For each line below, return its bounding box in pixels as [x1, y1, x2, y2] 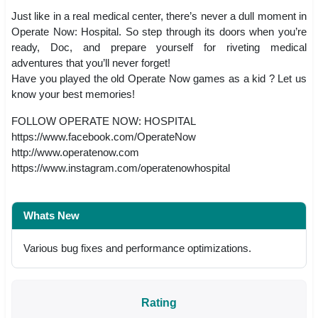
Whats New [23, 209, 79, 221]
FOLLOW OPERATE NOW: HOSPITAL [11, 114, 196, 127]
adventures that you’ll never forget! [11, 56, 170, 69]
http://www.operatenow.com [11, 146, 139, 158]
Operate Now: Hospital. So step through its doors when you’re [11, 25, 307, 38]
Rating [141, 296, 177, 309]
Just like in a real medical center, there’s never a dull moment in [11, 9, 307, 22]
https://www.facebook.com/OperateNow [11, 130, 196, 143]
